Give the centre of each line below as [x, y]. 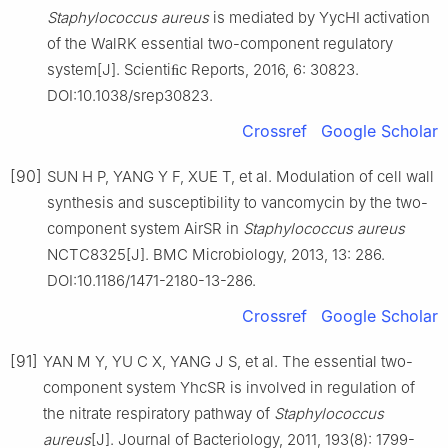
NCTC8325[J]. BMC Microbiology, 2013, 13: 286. [216, 254]
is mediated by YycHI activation [319, 17]
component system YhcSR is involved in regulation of [229, 387]
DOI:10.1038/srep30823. [130, 95]
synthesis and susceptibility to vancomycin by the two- [237, 202]
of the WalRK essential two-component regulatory [220, 43]
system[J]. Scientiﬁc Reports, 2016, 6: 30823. [203, 69]
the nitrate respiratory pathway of [158, 413]
